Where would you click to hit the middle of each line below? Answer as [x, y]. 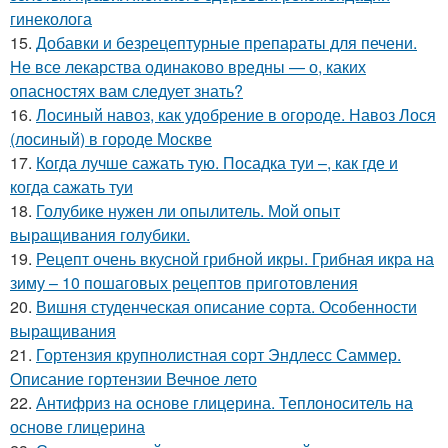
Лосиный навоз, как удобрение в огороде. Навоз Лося [236, 114]
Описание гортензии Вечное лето [133, 378]
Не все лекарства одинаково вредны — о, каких [188, 66]
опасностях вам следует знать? [126, 90]
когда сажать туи [71, 186]
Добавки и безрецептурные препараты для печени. [226, 42]
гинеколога [51, 18]
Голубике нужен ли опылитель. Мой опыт [188, 210]
